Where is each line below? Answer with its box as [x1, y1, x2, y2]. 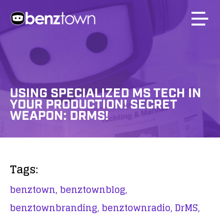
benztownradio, [102, 200, 172, 216]
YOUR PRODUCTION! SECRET [10, 96, 177, 113]
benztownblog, [60, 182, 127, 197]
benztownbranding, [10, 200, 99, 216]
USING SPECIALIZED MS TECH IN [10, 84, 201, 102]
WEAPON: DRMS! [10, 107, 109, 125]
